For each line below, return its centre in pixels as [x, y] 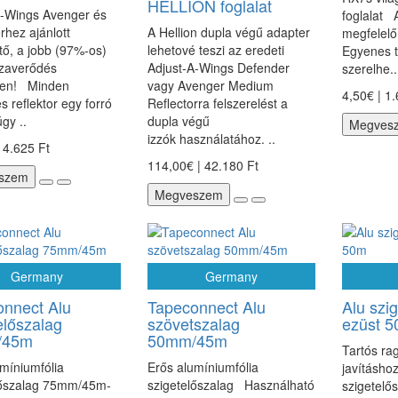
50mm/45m [187, 340]
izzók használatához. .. [211, 139]
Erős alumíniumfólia [203, 367]
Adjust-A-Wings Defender [218, 68]
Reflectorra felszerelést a [217, 103]
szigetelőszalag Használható [231, 385]
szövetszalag [193, 323]
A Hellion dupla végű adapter [228, 32]
